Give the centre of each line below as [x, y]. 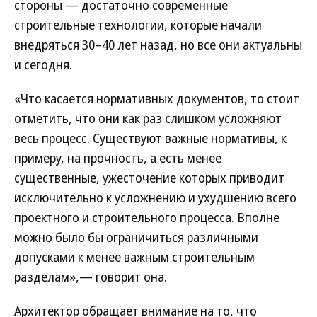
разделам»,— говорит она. [91, 277]
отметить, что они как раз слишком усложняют [148, 118]
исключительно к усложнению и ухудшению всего [155, 197]
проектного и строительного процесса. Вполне [147, 217]
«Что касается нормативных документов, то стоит [157, 98]
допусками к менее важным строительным [134, 257]
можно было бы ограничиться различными [136, 237]
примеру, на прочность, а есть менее [118, 158]
